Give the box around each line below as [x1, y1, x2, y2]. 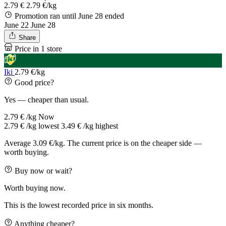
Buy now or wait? [15, 166, 72, 175]
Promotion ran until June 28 [13, 11, 105, 20]
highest [95, 121, 118, 130]
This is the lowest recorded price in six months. [4, 200, 153, 209]
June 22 [4, 20, 29, 29]
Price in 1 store [15, 44, 62, 53]
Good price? [15, 78, 54, 87]
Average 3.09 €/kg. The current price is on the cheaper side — [4, 138, 202, 147]
